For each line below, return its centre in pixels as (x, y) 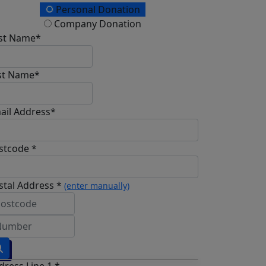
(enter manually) (97, 186)
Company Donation (96, 24)
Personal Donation (96, 10)
